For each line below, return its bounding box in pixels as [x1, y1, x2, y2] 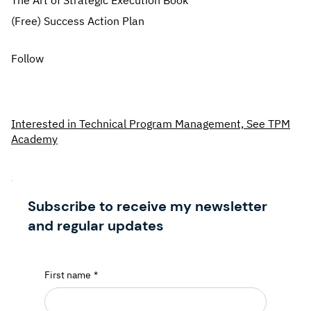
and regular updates [28, 217, 164, 235]
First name [44, 269, 91, 282]
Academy [11, 132, 58, 146]
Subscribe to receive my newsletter [28, 197, 267, 216]
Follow [11, 51, 44, 66]
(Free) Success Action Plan [11, 14, 144, 28]
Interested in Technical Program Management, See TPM [11, 117, 290, 131]
